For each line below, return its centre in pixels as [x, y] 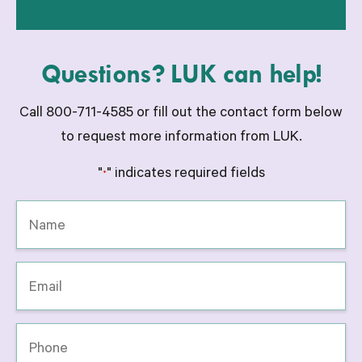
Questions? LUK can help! [181, 74]
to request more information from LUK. [181, 138]
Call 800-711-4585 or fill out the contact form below [181, 114]
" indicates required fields [185, 174]
